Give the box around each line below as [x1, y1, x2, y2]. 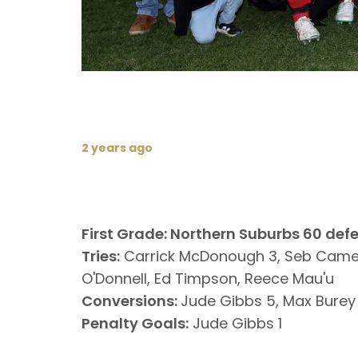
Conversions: [82, 291, 181, 311]
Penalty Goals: [82, 313, 189, 333]
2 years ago [82, 140, 153, 156]
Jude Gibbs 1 [189, 313, 282, 333]
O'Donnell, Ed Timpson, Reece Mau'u [82, 268, 334, 288]
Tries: [82, 246, 120, 266]
